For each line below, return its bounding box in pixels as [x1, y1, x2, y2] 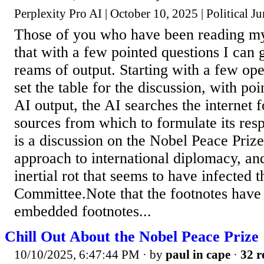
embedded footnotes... [14, 202, 151, 220]
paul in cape [166, 247, 230, 262]
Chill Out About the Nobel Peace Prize [5, 227, 259, 245]
